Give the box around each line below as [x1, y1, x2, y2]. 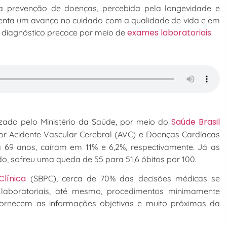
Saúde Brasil [171, 116, 220, 128]
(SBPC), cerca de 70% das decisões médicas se [30, 173, 220, 184]
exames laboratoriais [127, 26, 211, 39]
